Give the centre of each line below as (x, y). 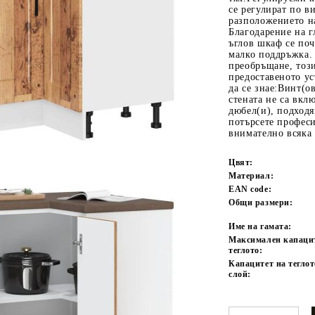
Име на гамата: (260, 226)
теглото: (246, 250)
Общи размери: (261, 202)
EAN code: (250, 189)
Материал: (251, 175)
